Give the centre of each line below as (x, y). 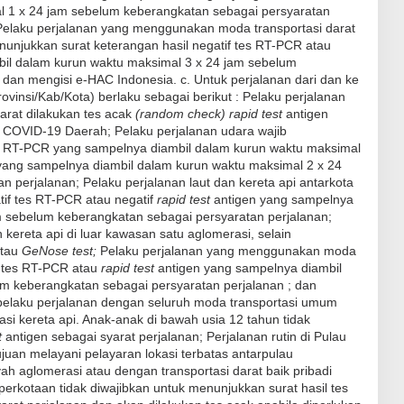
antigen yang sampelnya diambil (250, 267)
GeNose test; (59, 250)
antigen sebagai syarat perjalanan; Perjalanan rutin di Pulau (176, 336)
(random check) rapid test (211, 113)
